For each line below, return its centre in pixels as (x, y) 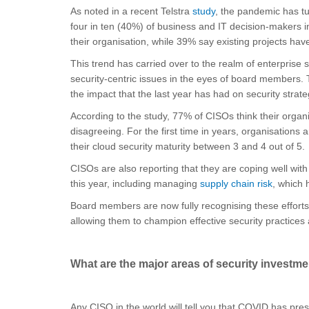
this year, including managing (135, 183)
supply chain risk (236, 183)
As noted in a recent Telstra (131, 11)
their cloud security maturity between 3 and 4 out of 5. (188, 146)
